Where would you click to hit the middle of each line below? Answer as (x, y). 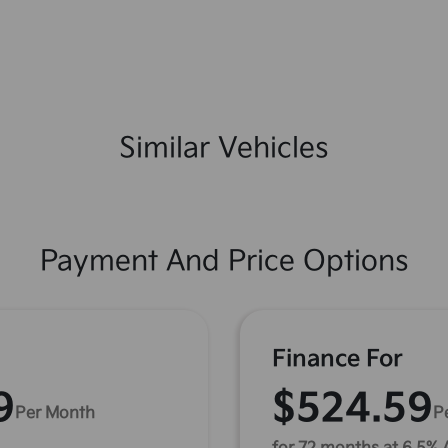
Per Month (54, 413)
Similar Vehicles (224, 148)
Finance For (337, 359)
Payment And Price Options (224, 261)
